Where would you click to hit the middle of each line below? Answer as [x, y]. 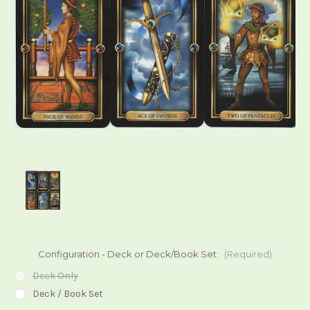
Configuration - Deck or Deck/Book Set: [129, 254]
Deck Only [55, 276]
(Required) [248, 254]
